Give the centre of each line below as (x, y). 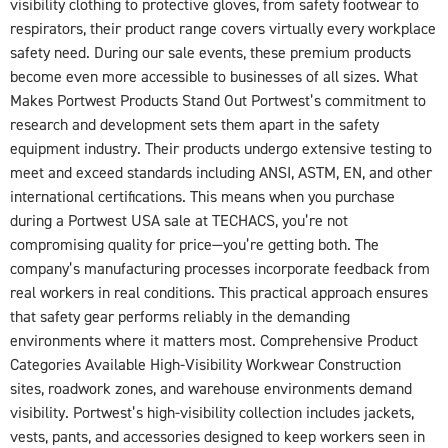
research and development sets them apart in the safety (194, 125)
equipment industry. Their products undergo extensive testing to (221, 149)
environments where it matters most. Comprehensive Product (214, 341)
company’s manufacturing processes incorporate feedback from (220, 269)
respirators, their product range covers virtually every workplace (223, 29)
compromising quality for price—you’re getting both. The (194, 245)
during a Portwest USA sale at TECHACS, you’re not (179, 221)
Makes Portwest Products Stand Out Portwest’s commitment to (218, 101)
